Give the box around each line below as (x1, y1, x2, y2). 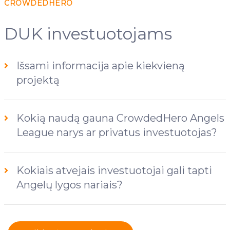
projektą (16, 73, 60, 86)
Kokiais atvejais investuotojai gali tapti (16, 164, 212, 177)
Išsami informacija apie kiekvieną (16, 59, 185, 72)
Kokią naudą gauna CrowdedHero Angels (16, 111, 224, 124)
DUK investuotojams (4, 23, 172, 44)
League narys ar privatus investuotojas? (16, 126, 217, 139)
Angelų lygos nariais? (16, 178, 123, 191)
